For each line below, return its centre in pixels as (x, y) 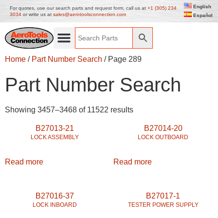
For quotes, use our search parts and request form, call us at (79, 8)
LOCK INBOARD (55, 205)
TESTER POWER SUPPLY (163, 205)
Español (203, 15)
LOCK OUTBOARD (163, 137)
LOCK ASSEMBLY (55, 137)
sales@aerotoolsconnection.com (90, 14)
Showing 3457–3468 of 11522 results (69, 110)
